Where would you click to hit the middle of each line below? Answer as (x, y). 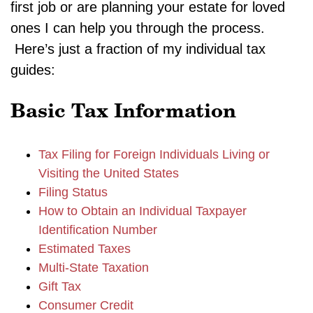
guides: (33, 70)
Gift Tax (60, 286)
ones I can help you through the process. (138, 28)
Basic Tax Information (123, 112)
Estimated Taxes (85, 249)
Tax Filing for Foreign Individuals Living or (154, 154)
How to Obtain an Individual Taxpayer (143, 211)
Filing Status (73, 192)
